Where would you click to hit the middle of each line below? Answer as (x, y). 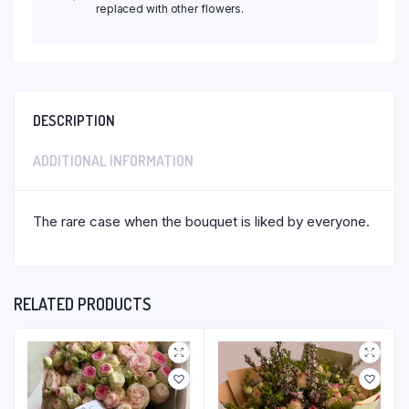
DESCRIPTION (74, 121)
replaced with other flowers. (170, 9)
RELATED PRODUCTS (82, 304)
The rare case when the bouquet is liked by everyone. (201, 221)
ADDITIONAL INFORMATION (113, 161)
